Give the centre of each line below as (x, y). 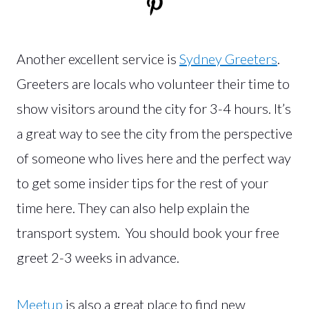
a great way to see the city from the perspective (154, 133)
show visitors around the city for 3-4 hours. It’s (154, 108)
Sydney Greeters (228, 58)
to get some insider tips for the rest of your (142, 182)
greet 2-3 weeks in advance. (98, 257)
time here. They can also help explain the (133, 207)
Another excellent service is (98, 58)
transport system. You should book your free (148, 232)
